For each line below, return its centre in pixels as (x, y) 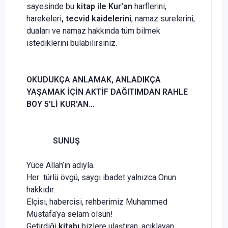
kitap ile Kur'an (105, 6)
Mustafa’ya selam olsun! (70, 214)
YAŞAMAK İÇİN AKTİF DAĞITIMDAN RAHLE (107, 92)
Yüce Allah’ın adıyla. (61, 165)
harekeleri (44, 18)
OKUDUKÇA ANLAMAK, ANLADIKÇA (94, 79)
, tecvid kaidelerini (96, 18)
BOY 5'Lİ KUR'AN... (61, 104)
